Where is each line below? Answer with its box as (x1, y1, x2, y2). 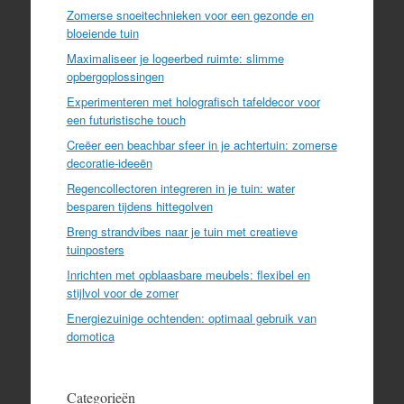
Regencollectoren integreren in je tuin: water (66, 179, 295, 197)
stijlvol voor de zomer (66, 283, 179, 301)
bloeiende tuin (66, 23, 139, 41)
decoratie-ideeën (66, 153, 152, 171)
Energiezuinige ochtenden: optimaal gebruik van (66, 308, 317, 326)
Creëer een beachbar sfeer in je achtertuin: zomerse (66, 135, 337, 153)
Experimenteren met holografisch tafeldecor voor (66, 92, 320, 110)
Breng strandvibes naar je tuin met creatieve (66, 222, 298, 240)
